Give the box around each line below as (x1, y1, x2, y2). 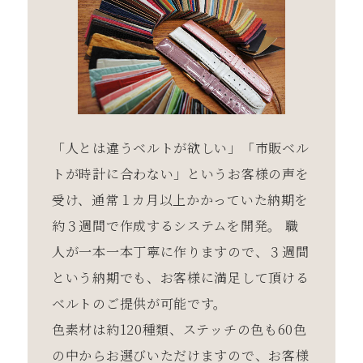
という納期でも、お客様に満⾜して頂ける (52, 267, 310, 287)
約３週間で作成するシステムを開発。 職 (52, 216, 299, 235)
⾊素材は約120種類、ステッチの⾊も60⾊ (52, 319, 307, 339)
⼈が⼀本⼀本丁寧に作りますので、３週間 (52, 241, 310, 261)
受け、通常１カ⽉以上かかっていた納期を (52, 190, 309, 209)
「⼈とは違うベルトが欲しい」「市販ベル (52, 138, 310, 157)
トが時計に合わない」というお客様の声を (52, 164, 310, 183)
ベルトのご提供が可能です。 (52, 293, 228, 313)
